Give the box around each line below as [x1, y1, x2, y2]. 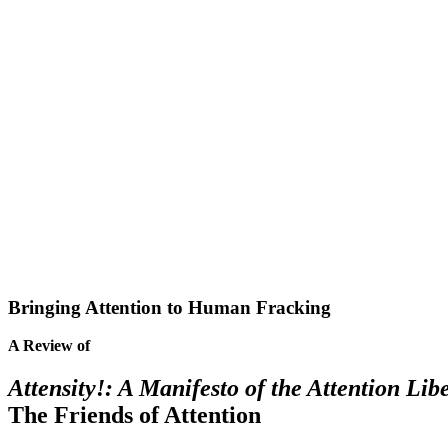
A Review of [8, 337, 90, 355]
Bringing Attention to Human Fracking [8, 296, 331, 318]
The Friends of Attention [8, 402, 261, 429]
